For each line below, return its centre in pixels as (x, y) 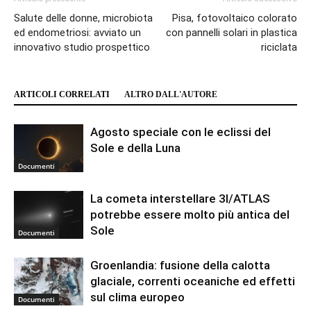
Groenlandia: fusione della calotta (180, 266)
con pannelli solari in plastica (232, 33)
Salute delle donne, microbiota (83, 18)
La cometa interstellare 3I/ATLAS (180, 199)
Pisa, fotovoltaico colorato (235, 18)
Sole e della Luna (135, 148)
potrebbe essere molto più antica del (190, 215)
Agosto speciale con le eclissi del (180, 132)
